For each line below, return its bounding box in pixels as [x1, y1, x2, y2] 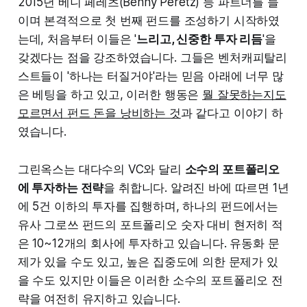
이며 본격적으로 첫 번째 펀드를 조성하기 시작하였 [17, 14, 280, 28]
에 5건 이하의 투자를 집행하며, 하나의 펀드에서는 [17, 199, 278, 214]
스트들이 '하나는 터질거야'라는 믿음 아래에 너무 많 [17, 69, 284, 84]
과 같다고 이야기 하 [180, 106, 283, 121]
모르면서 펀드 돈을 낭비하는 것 [17, 106, 181, 121]
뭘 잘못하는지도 [202, 88, 286, 102]
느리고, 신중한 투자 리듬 [136, 32, 262, 47]
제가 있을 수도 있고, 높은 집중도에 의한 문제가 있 [17, 255, 278, 269]
